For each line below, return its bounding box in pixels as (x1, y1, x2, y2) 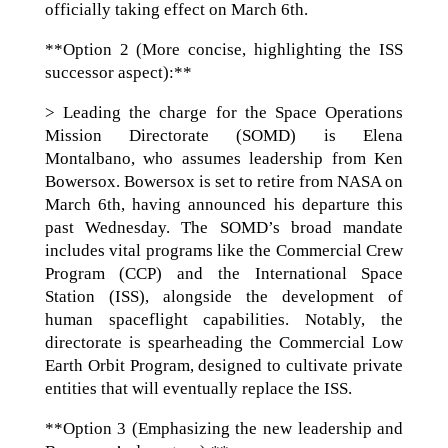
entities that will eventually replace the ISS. (44, 378, 352, 398)
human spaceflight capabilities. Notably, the (44, 309, 404, 329)
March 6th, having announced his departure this (44, 194, 404, 214)
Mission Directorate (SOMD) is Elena (44, 125, 404, 145)
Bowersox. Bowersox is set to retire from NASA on (44, 171, 404, 191)
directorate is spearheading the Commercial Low (44, 332, 404, 352)
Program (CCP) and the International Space (44, 263, 404, 283)
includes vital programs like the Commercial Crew (44, 240, 404, 260)
